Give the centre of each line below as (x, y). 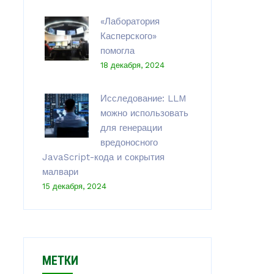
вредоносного (129, 143)
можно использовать (144, 113)
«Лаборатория (130, 21)
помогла (117, 51)
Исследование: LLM (143, 98)
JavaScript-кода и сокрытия (103, 157)
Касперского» (128, 36)
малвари (60, 172)
